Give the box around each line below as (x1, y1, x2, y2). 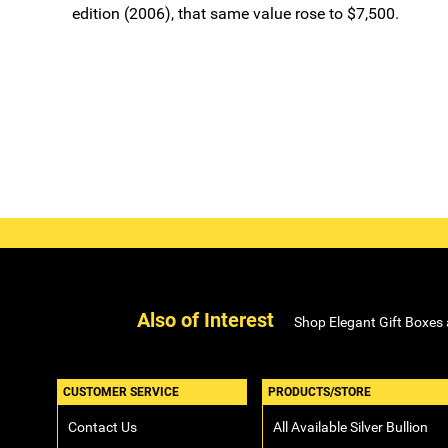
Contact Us (68, 419, 137, 435)
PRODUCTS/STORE (268, 385, 371, 399)
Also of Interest (137, 308, 274, 332)
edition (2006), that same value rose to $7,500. (72, 4, 399, 23)
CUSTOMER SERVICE (63, 385, 179, 399)
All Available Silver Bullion (273, 419, 428, 435)
